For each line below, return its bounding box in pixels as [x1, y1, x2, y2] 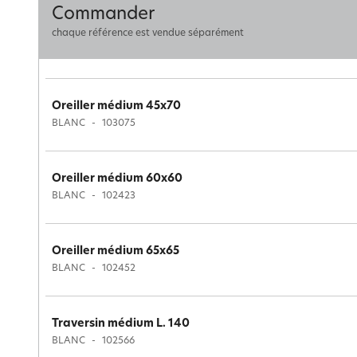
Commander [52, 6, 155, 24]
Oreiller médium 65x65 [52, 245, 179, 258]
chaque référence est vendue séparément [52, 29, 244, 38]
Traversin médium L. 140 [52, 318, 190, 331]
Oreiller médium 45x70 [52, 100, 181, 113]
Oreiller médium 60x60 [52, 173, 182, 186]
